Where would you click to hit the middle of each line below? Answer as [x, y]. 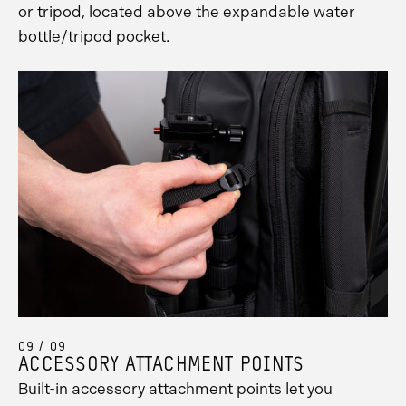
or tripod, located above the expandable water [187, 12]
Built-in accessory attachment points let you [175, 389]
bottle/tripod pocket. [94, 37]
